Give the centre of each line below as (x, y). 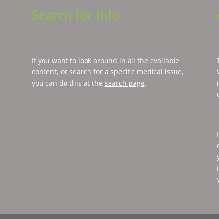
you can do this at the (68, 83)
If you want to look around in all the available (105, 60)
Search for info (76, 14)
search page (124, 83)
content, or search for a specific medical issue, (108, 71)
